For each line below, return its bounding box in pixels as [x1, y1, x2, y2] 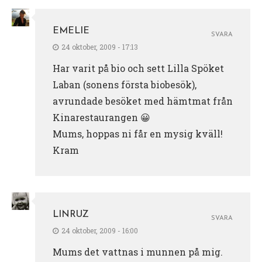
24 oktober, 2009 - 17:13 [61, 42, 138, 51]
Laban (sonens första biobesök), [53, 78, 196, 91]
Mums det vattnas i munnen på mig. [53, 245, 223, 258]
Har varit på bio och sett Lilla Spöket [53, 61, 224, 74]
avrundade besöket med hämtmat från [53, 94, 233, 107]
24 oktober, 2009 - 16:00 [61, 225, 138, 235]
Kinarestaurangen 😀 [53, 111, 150, 123]
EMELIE [53, 26, 89, 36]
